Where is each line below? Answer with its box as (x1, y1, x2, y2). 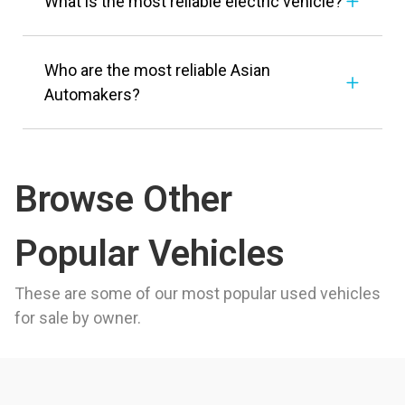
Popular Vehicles (14, 232, 285, 276)
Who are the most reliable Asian (44, 61, 270, 80)
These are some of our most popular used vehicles (14, 284, 381, 304)
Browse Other (14, 178, 232, 221)
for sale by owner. (14, 308, 141, 328)
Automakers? (44, 85, 140, 105)
